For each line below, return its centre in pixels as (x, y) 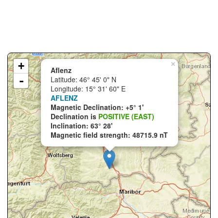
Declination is (74, 116)
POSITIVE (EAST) (126, 116)
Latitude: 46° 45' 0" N (83, 79)
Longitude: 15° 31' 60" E (88, 89)
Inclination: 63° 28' (82, 126)
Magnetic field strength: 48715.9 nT (109, 135)
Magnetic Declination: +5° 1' (97, 107)
